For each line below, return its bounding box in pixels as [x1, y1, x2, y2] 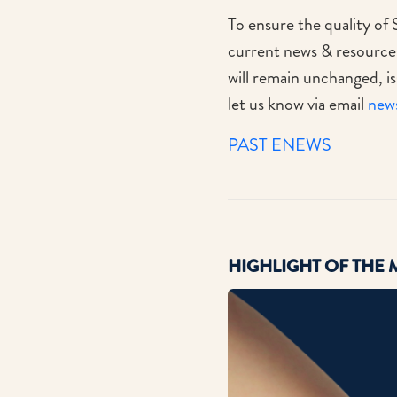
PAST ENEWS [227, 131, 331, 158]
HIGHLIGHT [227, 253, 321, 279]
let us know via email [227, 90, 368, 117]
